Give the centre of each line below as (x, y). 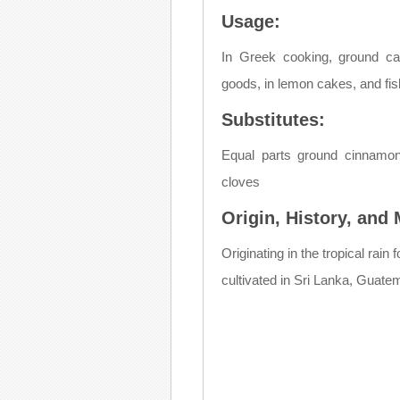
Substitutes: (273, 119)
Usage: (251, 21)
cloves (241, 181)
